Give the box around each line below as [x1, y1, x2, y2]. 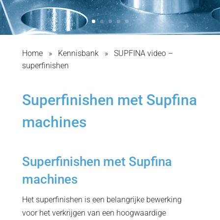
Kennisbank [57, 49, 99, 58]
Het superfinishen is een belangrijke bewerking [22, 195, 182, 204]
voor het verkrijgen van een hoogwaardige [22, 208, 166, 218]
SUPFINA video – [113, 49, 173, 58]
